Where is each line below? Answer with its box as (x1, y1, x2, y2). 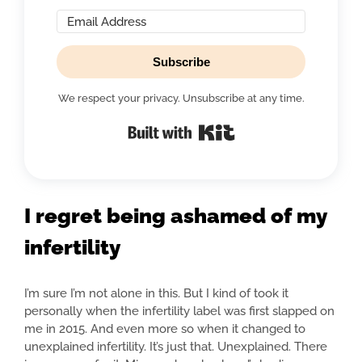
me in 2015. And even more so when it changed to (24, 322, 305, 337)
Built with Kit (234, 120, 311, 135)
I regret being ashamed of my (24, 204, 326, 229)
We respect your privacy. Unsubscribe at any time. (57, 92, 305, 105)
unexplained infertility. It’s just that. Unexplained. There (24, 339, 327, 355)
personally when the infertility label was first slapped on (24, 304, 335, 319)
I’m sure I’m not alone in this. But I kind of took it (24, 286, 288, 301)
